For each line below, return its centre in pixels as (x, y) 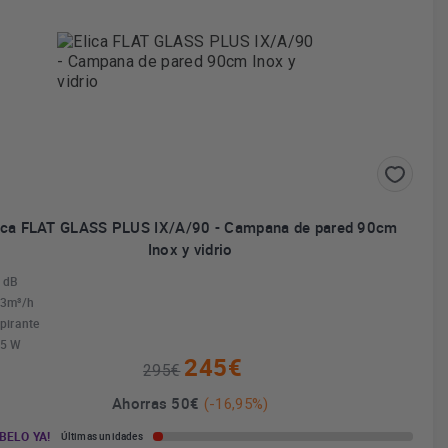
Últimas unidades (101, 436)
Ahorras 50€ (158, 403)
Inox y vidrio (190, 249)
